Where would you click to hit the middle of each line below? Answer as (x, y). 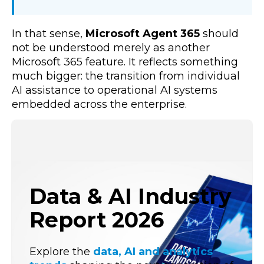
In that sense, (49, 34)
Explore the (61, 252)
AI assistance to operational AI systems (115, 90)
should (219, 34)
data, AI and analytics (153, 252)
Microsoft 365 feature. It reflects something (125, 62)
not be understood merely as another (111, 48)
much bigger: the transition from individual (126, 76)
